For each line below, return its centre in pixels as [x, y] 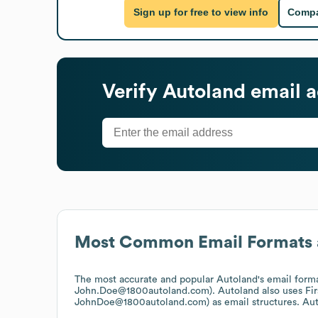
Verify [132, 91]
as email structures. [256, 302]
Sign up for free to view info [201, 12]
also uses [282, 291]
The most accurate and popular [146, 279]
